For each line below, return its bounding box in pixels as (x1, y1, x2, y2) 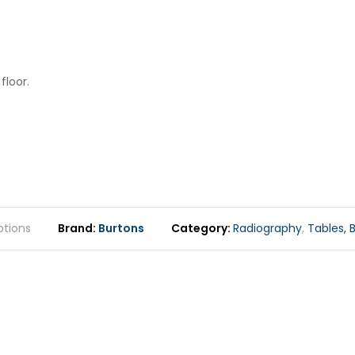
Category (171, 219, 227, 236)
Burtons (98, 219, 144, 236)
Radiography (233, 219, 302, 236)
